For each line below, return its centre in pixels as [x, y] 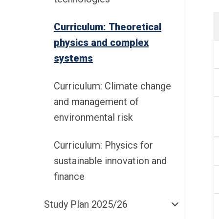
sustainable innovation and [110, 161]
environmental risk [93, 117]
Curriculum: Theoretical [108, 27]
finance [69, 176]
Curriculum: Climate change [112, 86]
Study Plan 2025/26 [86, 204]
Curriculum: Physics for [103, 145]
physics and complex [101, 43]
